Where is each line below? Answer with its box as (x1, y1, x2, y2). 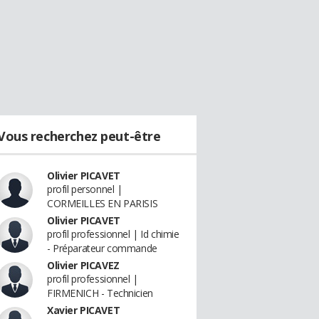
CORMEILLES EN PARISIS (47, 197, 158, 210)
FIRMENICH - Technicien (47, 286, 153, 300)
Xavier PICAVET (47, 303, 120, 317)
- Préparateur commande (47, 241, 157, 255)
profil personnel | (47, 182, 122, 196)
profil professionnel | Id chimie (47, 227, 179, 241)
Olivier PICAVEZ (47, 258, 120, 272)
